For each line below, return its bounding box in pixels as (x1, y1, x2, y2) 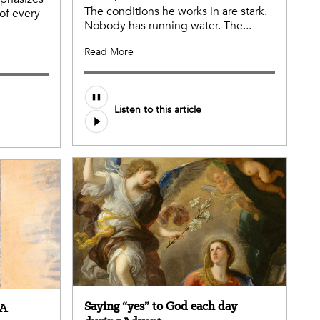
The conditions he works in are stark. (84, 4, 267, 20)
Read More (84, 45, 134, 59)
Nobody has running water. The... (84, 18, 251, 34)
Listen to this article (114, 102, 201, 116)
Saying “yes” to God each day (84, 297, 237, 314)
